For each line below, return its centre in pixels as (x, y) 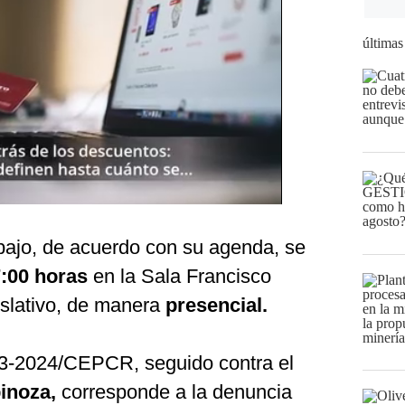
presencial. (217, 305)
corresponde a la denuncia (174, 392)
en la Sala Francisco (182, 276)
